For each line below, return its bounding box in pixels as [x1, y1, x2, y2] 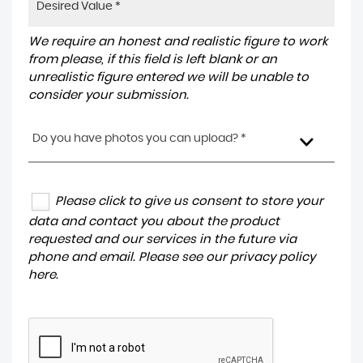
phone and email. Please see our [28, 251, 230, 264]
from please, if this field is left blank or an [28, 53, 277, 66]
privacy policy [230, 251, 315, 264]
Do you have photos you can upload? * [32, 132, 246, 144]
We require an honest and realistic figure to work [28, 35, 327, 48]
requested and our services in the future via [28, 233, 297, 246]
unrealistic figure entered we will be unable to [28, 70, 309, 83]
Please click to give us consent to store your [55, 194, 323, 207]
